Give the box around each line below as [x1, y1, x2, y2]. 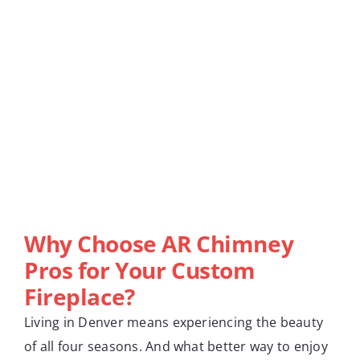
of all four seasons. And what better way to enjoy [24, 337, 328, 355]
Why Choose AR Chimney [24, 227, 294, 259]
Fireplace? [24, 280, 135, 312]
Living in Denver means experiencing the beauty [24, 313, 324, 331]
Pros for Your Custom [24, 254, 256, 285]
